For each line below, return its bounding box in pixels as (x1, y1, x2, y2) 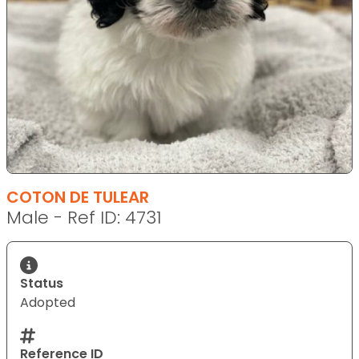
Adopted (20, 293, 75, 312)
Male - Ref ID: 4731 (6, 205, 162, 230)
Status (20, 274, 63, 292)
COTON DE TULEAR (6, 186, 149, 208)
